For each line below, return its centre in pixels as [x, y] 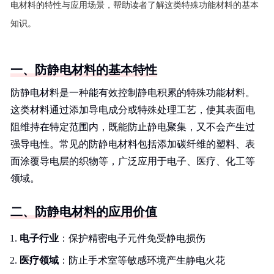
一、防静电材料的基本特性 [84, 70]
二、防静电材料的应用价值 [84, 212]
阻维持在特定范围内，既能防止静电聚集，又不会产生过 [133, 127]
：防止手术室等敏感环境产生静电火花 [142, 260]
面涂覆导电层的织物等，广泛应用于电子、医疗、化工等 [133, 161]
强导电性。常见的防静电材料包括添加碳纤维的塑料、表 [133, 144]
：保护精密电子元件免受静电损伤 [132, 238]
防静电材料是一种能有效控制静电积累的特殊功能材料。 [133, 93]
